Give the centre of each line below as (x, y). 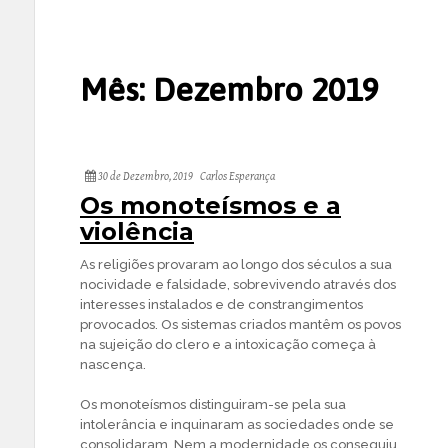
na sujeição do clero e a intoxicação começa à (228, 344)
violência (137, 231)
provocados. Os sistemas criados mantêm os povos (240, 324)
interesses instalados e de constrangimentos (221, 304)
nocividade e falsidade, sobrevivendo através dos (238, 284)
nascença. (113, 364)
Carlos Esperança (237, 176)
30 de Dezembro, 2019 (144, 176)
